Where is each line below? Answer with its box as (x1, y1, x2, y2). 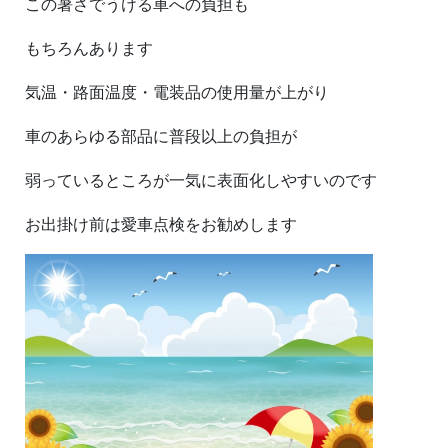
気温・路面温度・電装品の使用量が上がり (25, 81, 329, 102)
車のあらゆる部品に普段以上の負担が (25, 125, 297, 146)
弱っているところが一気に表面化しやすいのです (25, 169, 377, 190)
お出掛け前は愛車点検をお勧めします (25, 213, 297, 234)
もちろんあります (25, 37, 153, 58)
